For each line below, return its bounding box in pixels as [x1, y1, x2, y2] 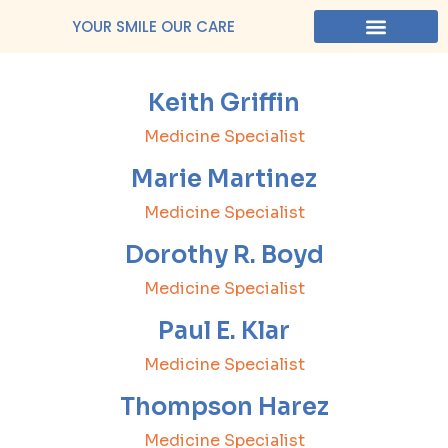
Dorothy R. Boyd [124, 239, 324, 270]
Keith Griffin [148, 87, 300, 118]
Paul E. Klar [158, 315, 290, 346]
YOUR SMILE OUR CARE [72, 16, 235, 37]
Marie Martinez [131, 163, 317, 194]
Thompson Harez [119, 391, 329, 422]
